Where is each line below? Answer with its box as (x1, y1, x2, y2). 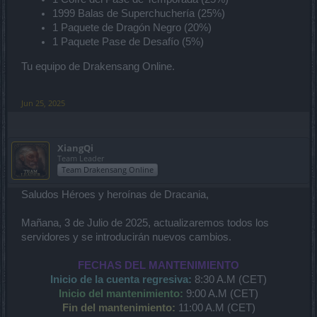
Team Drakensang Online (62, 163, 154, 175)
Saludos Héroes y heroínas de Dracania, (21, 188, 209, 200)
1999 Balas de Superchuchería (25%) (52, 8, 225, 20)
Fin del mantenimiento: (62, 301, 175, 313)
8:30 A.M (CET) (195, 273, 267, 285)
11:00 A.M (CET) (178, 301, 255, 313)
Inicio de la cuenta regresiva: (50, 273, 192, 285)
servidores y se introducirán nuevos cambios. (21, 231, 231, 243)
